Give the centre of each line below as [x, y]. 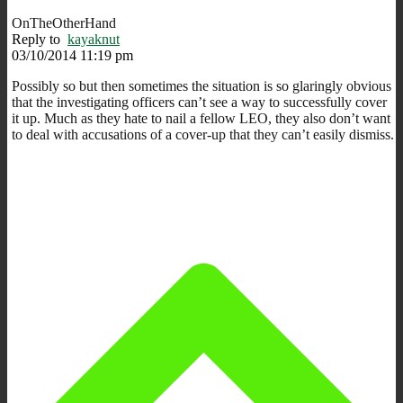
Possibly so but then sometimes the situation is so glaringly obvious [201, 85]
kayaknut [94, 39]
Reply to [40, 39]
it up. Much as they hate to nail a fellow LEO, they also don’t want [201, 118]
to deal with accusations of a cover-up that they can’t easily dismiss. [203, 134]
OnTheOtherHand [64, 22]
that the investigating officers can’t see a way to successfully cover [199, 102]
